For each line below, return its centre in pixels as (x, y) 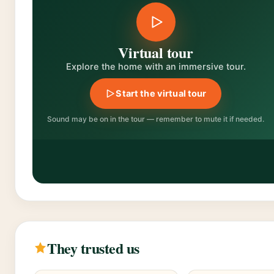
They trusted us (93, 248)
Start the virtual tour (161, 93)
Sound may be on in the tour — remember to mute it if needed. (156, 119)
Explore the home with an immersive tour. (156, 66)
